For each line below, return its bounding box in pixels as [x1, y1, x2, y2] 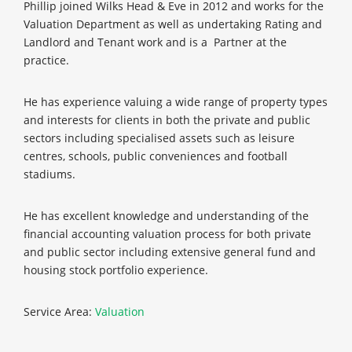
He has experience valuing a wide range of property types [24, 94, 328, 110]
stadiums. [24, 167, 75, 182]
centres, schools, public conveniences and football [24, 148, 288, 164]
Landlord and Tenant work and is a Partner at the [24, 35, 287, 50]
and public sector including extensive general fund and [24, 244, 316, 260]
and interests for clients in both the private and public [24, 112, 310, 128]
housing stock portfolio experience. [24, 262, 208, 278]
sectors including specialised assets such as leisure [24, 130, 295, 146]
